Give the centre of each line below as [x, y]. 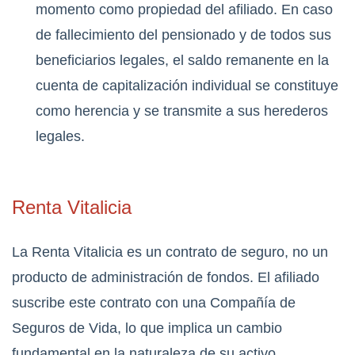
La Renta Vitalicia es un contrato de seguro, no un [170, 252]
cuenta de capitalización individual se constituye [187, 86]
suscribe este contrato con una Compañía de [154, 303]
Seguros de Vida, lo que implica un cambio [147, 328]
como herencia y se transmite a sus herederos [182, 111]
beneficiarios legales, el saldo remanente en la [182, 61]
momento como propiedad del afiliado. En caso [184, 10]
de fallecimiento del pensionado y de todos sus [183, 35]
